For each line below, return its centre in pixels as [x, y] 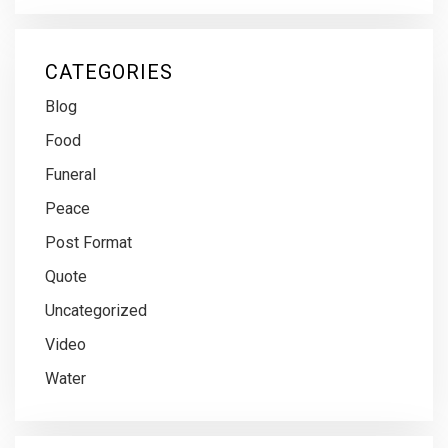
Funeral [70, 175]
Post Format [88, 243]
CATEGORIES [109, 72]
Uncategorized [96, 311]
